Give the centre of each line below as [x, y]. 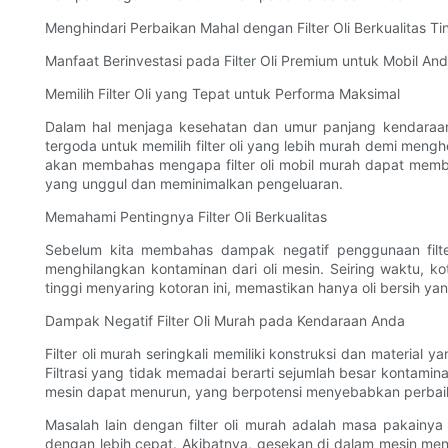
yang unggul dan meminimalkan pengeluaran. [194, 184]
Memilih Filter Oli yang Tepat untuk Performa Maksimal [222, 94]
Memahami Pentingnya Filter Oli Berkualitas [186, 217]
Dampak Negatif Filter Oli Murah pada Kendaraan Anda [225, 321]
